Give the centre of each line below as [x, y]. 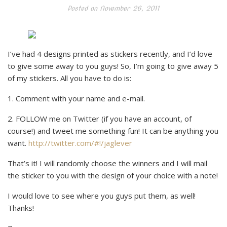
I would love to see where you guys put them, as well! [102, 195]
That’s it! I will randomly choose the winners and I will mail [107, 163]
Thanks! [21, 207]
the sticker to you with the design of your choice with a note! [113, 175]
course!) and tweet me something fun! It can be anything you [113, 130]
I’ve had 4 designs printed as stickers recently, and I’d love [110, 53]
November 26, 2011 [128, 8]
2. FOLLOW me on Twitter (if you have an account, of [100, 118]
